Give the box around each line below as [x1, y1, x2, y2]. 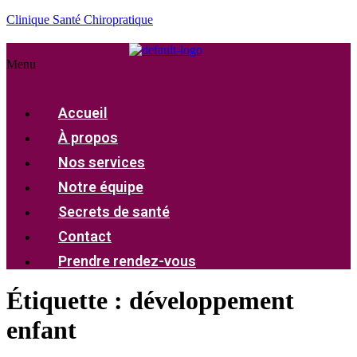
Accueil [58, 104, 108, 121]
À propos [58, 128, 118, 146]
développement [129, 285, 294, 315]
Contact [58, 227, 112, 245]
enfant [6, 315, 76, 344]
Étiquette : [6, 285, 129, 315]
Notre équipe [58, 178, 143, 195]
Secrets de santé [58, 202, 170, 220]
